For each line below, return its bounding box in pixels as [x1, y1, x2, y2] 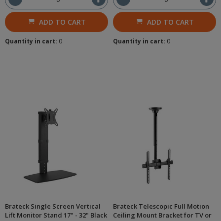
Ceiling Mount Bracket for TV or [113, 211, 212, 220]
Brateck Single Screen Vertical [5, 202, 101, 211]
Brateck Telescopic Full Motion [113, 202, 209, 211]
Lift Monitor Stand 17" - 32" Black [5, 211, 107, 220]
